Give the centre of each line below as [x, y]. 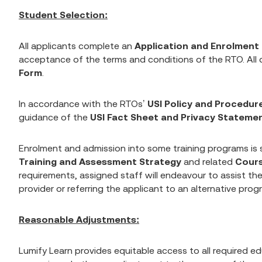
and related [208, 161]
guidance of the [54, 117]
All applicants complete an [77, 46]
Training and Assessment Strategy [100, 161]
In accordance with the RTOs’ [83, 104]
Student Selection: [63, 15]
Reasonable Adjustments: [79, 219]
